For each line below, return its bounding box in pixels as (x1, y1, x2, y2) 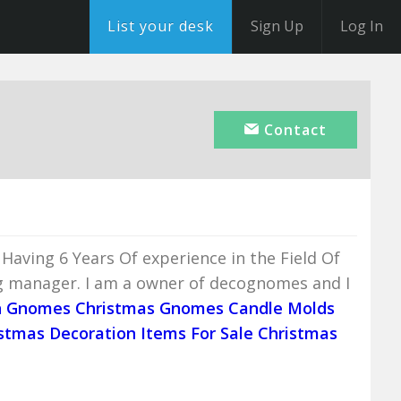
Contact (260, 120, 328, 140)
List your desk (107, 16, 214, 36)
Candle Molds (228, 297, 336, 319)
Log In (340, 16, 383, 36)
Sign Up (251, 16, 303, 36)
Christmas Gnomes (75, 297, 225, 319)
